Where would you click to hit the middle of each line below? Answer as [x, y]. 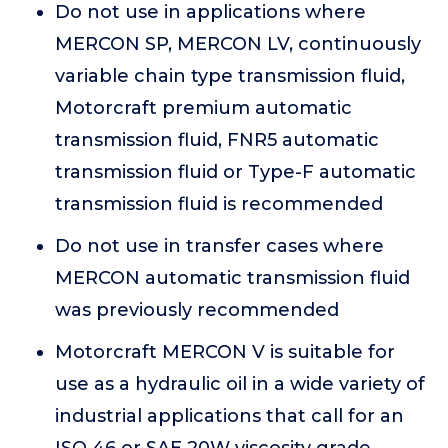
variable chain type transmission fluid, [230, 76]
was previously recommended [197, 310]
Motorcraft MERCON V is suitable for [225, 352]
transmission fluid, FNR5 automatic [217, 140]
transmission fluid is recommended [219, 204]
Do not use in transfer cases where [219, 246]
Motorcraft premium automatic [203, 108]
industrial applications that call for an [229, 416]
